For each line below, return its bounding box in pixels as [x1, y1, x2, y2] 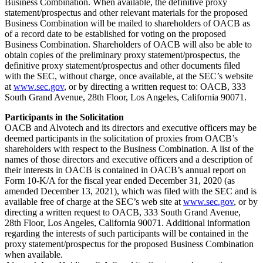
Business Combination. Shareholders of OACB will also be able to [5, 39, 252, 49]
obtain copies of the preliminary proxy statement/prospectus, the [5, 49, 240, 60]
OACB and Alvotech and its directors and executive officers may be [5, 122, 257, 133]
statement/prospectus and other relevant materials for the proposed [5, 7, 248, 18]
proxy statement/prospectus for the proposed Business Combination [5, 238, 254, 249]
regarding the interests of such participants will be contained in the [5, 228, 248, 238]
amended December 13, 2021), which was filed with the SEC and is [5, 186, 257, 196]
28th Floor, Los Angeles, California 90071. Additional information [5, 217, 250, 228]
